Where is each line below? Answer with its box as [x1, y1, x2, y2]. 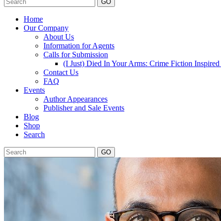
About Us [43, 33, 74, 41]
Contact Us [43, 68, 78, 76]
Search [24, 130, 45, 139]
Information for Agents [43, 41, 114, 50]
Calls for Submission [43, 50, 108, 59]
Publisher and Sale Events [43, 104, 124, 112]
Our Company [24, 24, 69, 32]
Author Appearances [43, 95, 108, 103]
